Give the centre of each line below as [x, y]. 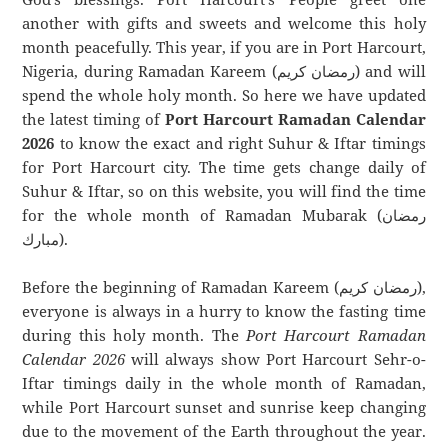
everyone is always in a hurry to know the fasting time [224, 311]
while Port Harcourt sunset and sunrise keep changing [224, 407]
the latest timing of [93, 119]
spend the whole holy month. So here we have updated [224, 95]
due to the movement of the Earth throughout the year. [224, 431]
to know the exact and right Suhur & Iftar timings [240, 143]
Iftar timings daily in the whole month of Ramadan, [224, 383]
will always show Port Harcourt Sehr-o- [275, 359]
